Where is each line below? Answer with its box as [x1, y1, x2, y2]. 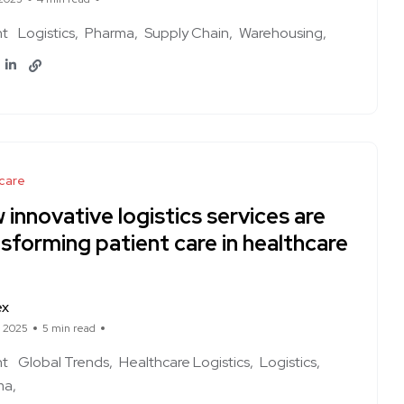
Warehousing [239, 23, 323, 42]
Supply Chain [144, 23, 229, 42]
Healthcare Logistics [119, 353, 250, 372]
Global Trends [18, 353, 109, 372]
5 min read [42, 321, 96, 335]
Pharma [85, 23, 134, 42]
